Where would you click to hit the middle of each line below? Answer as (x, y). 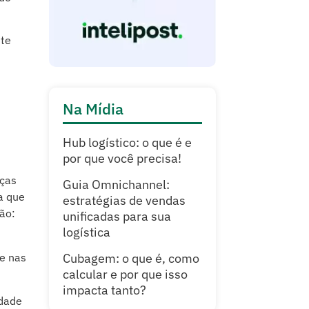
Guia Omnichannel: (116, 185)
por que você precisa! (122, 159)
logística (87, 232)
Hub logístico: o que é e (127, 143)
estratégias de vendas (124, 201)
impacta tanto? (104, 290)
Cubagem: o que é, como (131, 259)
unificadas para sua (117, 217)
